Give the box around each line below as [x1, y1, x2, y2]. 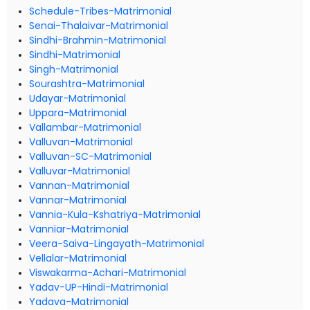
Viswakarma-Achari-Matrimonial [29, 266, 186, 280]
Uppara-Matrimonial [29, 106, 127, 120]
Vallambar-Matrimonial [29, 120, 141, 134]
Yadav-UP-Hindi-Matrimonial [29, 280, 168, 294]
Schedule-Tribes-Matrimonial [29, 4, 172, 18]
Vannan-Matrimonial [29, 179, 129, 192]
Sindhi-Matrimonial [29, 48, 120, 62]
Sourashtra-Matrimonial [29, 77, 145, 91]
